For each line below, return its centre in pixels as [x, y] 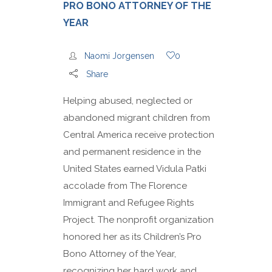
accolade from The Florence [125, 185]
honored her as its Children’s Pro [132, 236]
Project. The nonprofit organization [138, 219]
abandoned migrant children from [137, 117]
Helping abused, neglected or [128, 100]
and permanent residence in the [132, 151]
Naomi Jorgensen [119, 56]
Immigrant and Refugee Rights [128, 202]
